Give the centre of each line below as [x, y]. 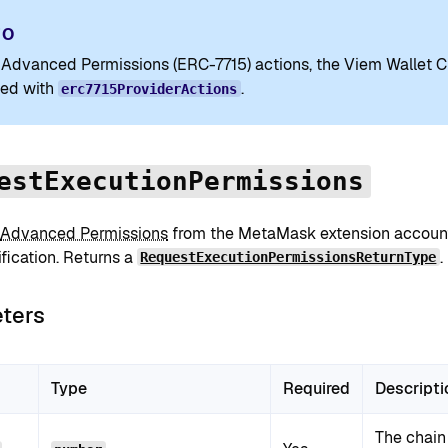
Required [316, 389]
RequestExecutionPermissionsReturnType [288, 257]
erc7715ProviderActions [149, 88]
